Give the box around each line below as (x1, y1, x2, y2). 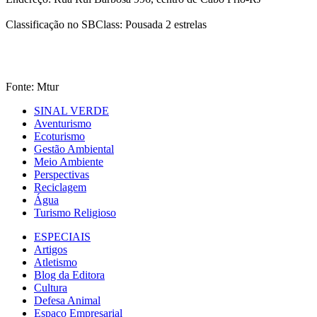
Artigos (34, 243, 67, 256)
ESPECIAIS (34, 231, 91, 243)
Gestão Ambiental (34, 143, 114, 156)
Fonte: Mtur (6, 81, 59, 93)
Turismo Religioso (34, 207, 116, 219)
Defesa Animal (34, 294, 100, 307)
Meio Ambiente (34, 156, 103, 168)
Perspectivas (34, 168, 89, 181)
